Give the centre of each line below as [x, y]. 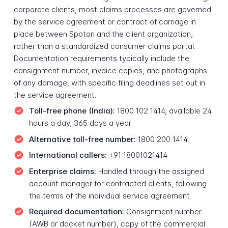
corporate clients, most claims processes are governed [112, 9]
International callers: [68, 155]
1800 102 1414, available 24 [163, 111]
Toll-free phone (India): [72, 111]
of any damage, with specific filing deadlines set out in [109, 82]
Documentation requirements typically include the [101, 58]
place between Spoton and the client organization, [103, 34]
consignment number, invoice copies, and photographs [110, 70]
